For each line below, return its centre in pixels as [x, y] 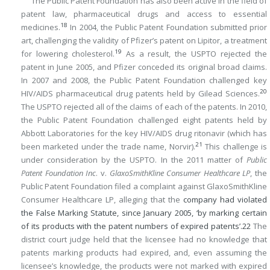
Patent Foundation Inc [59, 173]
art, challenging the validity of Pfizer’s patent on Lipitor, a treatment [144, 41]
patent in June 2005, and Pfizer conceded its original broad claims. [144, 67]
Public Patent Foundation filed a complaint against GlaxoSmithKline [144, 187]
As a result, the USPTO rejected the [194, 54]
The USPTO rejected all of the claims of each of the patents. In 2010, [144, 107]
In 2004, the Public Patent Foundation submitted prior [167, 27]
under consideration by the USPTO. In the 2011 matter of [134, 160]
